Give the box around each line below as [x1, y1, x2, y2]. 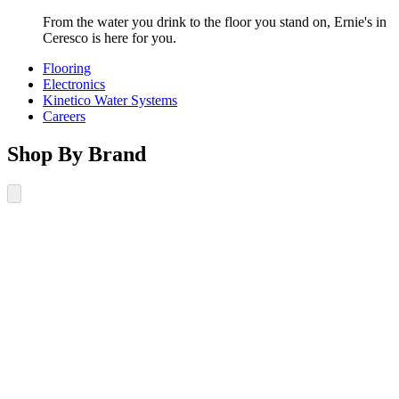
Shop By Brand [7, 142, 146, 166]
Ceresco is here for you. [43, 29, 176, 45]
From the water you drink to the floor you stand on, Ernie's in [43, 13, 387, 29]
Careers [43, 108, 85, 124]
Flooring [43, 60, 91, 76]
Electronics [43, 76, 105, 92]
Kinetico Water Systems [43, 92, 177, 108]
